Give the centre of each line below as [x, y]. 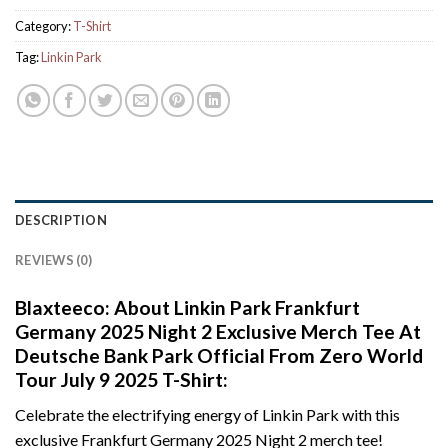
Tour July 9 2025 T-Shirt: [121, 380]
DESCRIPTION [61, 220]
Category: [44, 25]
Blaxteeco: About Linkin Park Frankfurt [187, 308]
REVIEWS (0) [53, 260]
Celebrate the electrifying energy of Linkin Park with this [207, 415]
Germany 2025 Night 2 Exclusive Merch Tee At [218, 332]
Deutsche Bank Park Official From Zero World [219, 356]
